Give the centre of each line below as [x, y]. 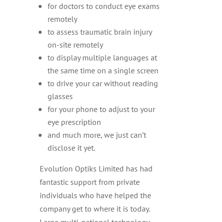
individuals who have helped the [95, 195]
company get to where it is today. [94, 208]
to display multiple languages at [102, 57]
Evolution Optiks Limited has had [96, 168]
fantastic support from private [89, 182]
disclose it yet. [71, 147]
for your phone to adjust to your [101, 109]
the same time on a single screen [103, 70]
